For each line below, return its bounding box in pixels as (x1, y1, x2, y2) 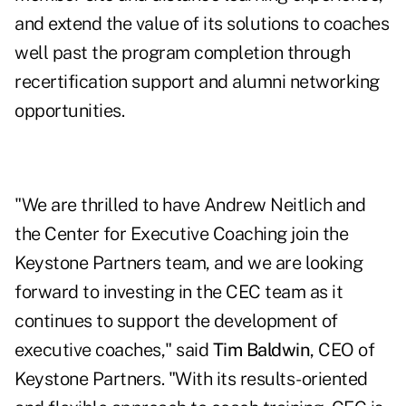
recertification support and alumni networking (14, 71, 380, 93)
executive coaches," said (14, 339, 213, 362)
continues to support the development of (14, 310, 338, 333)
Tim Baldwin (212, 339, 310, 362)
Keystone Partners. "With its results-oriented (14, 368, 368, 391)
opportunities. (14, 100, 124, 122)
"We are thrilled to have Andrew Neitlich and (14, 194, 365, 217)
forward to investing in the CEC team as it (14, 281, 343, 304)
